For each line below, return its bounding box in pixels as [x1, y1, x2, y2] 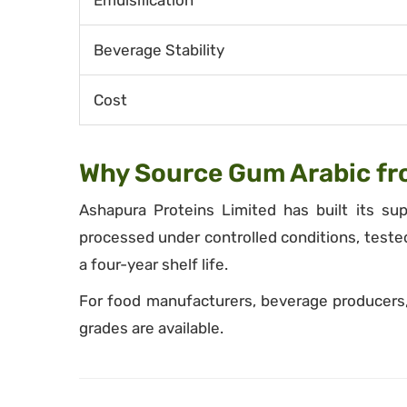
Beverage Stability [94, 41, 224, 59]
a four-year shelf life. [79, 255, 228, 273]
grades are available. [79, 319, 223, 337]
